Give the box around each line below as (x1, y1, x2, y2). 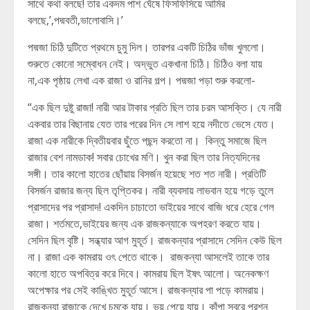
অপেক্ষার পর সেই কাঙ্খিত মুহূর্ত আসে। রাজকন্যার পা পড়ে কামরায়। (28, 282, 266, 298)
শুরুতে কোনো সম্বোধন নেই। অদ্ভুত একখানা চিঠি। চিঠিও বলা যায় (28, 56, 262, 71)
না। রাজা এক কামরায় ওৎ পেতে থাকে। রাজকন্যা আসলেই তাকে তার (28, 249, 269, 264)
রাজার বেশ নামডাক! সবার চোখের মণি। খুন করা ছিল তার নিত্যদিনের (28, 149, 259, 165)
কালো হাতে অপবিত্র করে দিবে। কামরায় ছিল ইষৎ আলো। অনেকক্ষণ (28, 266, 268, 281)
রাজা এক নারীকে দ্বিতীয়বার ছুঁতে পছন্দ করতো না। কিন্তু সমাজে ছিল (28, 133, 266, 148)
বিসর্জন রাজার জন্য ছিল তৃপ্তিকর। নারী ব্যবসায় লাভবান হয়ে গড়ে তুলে (28, 183, 273, 198)
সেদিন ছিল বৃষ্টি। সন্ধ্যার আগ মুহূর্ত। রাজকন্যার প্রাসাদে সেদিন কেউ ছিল (28, 232, 282, 248)
